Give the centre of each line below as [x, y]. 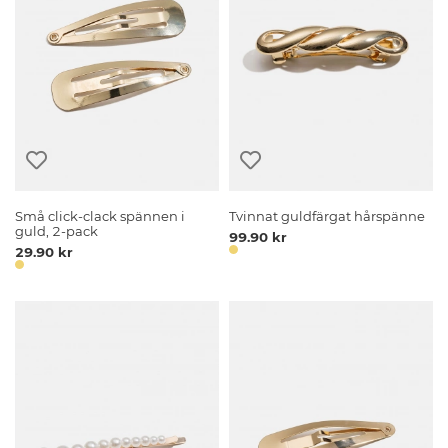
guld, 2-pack [57, 231]
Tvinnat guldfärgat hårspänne [327, 216]
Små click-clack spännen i [100, 216]
